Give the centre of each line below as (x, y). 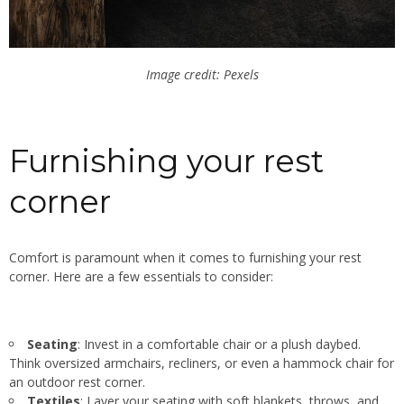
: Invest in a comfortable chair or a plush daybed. (219, 344)
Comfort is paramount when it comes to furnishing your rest (185, 257)
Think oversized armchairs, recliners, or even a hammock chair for (202, 363)
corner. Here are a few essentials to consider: (141, 276)
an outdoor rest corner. (77, 381)
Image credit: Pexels (202, 74)
